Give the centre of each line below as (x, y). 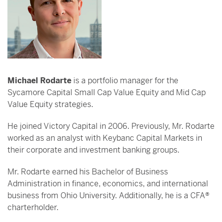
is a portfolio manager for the (125, 81)
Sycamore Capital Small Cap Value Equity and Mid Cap (107, 92)
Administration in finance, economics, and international (108, 184)
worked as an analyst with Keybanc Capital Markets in (105, 138)
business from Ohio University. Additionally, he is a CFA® (109, 195)
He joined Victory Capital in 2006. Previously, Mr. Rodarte (111, 126)
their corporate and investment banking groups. (93, 150)
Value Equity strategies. (50, 104)
